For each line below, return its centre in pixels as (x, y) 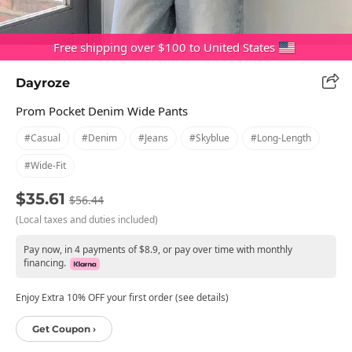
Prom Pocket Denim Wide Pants (102, 110)
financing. (45, 262)
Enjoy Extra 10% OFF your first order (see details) (122, 297)
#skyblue (209, 137)
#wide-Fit (45, 165)
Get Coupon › (64, 328)
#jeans (153, 137)
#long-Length (281, 137)
